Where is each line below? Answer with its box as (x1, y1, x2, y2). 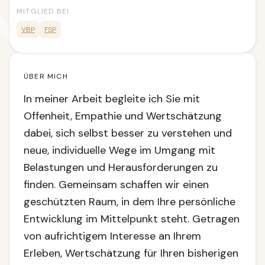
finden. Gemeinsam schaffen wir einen (24, 177, 209, 192)
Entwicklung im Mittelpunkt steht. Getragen (24, 212, 240, 226)
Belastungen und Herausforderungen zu (24, 160, 218, 174)
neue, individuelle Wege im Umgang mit (24, 143, 215, 157)
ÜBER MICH (24, 72, 68, 81)
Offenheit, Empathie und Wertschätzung (24, 109, 222, 123)
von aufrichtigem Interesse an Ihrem (24, 229, 201, 243)
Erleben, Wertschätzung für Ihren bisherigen (24, 246, 238, 260)
